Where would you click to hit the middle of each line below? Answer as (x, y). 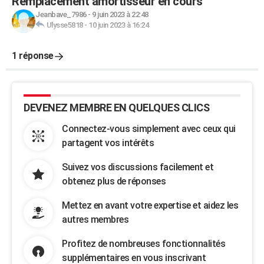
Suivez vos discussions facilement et (138, 167)
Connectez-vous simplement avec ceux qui (149, 129)
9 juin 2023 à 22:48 (120, 14)
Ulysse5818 (65, 25)
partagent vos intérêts (108, 143)
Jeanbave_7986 (61, 14)
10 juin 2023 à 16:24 (118, 25)
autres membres (95, 220)
